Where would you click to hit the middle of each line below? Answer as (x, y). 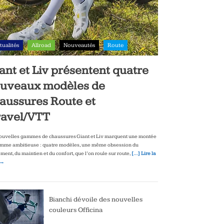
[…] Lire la (144, 154)
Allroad (41, 45)
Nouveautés (79, 45)
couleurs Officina (76, 210)
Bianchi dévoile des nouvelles (96, 200)
